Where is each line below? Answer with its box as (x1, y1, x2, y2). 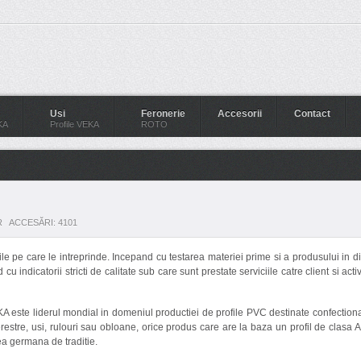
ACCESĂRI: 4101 (9, 218, 77, 227)
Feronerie (141, 108, 185, 119)
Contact (294, 108, 330, 119)
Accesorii (218, 108, 262, 119)
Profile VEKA (50, 119, 99, 129)
